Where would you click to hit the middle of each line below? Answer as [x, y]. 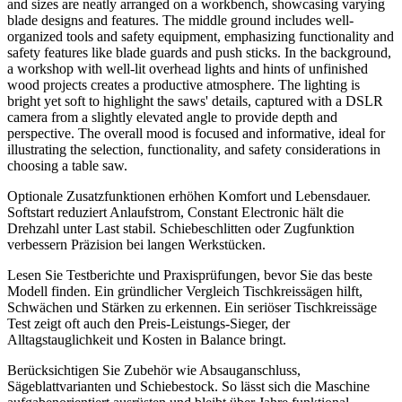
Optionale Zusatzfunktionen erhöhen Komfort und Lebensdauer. [189, 196]
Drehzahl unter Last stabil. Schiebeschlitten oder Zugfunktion [181, 228]
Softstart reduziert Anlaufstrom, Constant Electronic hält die [175, 212]
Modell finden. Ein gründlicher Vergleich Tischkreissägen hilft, [185, 291]
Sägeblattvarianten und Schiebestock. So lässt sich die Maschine [188, 386]
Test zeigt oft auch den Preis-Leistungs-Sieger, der [149, 323]
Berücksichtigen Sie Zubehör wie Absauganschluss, [154, 370]
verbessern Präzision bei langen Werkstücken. [136, 244]
